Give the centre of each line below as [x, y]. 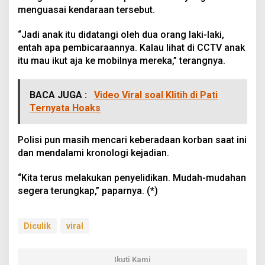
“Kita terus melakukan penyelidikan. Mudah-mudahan [132, 177]
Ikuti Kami [132, 259]
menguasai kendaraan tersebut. [86, 9]
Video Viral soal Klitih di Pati [156, 95]
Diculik [37, 226]
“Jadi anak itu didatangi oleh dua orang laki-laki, [121, 34]
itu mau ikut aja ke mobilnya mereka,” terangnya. [122, 60]
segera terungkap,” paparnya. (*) [88, 190]
